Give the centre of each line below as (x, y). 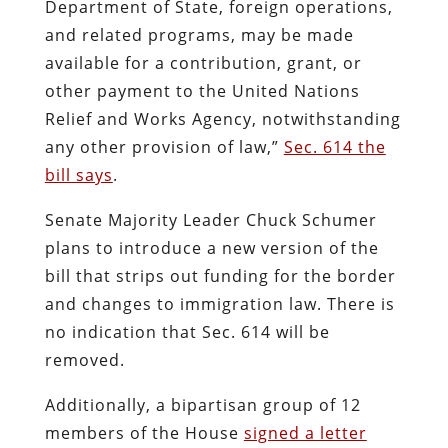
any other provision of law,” (164, 146)
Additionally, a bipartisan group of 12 (202, 404)
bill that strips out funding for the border (220, 275)
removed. (87, 359)
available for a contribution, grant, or (203, 62)
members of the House (144, 432)
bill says (78, 174)
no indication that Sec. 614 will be (187, 331)
